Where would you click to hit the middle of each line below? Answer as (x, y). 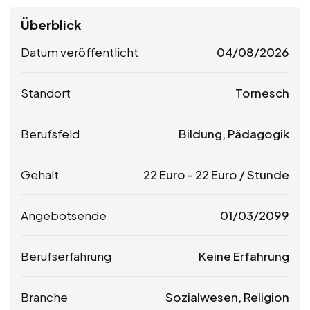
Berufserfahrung (66, 256)
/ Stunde (263, 175)
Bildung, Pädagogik (234, 134)
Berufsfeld (50, 134)
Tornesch (262, 93)
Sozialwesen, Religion (227, 297)
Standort (46, 93)
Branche (44, 297)
